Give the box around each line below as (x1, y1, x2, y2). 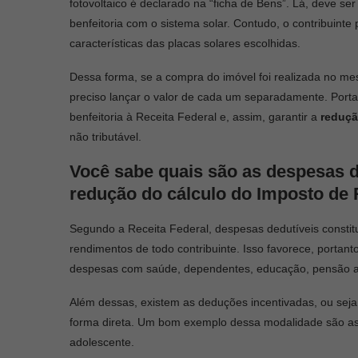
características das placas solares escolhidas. (70, 36, 300, 50)
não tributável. (70, 129, 141, 143)
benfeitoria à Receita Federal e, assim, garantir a (70, 109, 320, 123)
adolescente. (70, 335, 134, 348)
